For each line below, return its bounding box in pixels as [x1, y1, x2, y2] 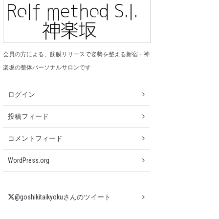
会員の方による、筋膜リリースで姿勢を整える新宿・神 [3, 51, 150, 58]
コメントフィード [8, 134, 63, 143]
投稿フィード [8, 112, 49, 121]
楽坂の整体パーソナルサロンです [3, 64, 91, 71]
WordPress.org [8, 156, 49, 165]
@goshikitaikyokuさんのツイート [15, 193, 111, 201]
